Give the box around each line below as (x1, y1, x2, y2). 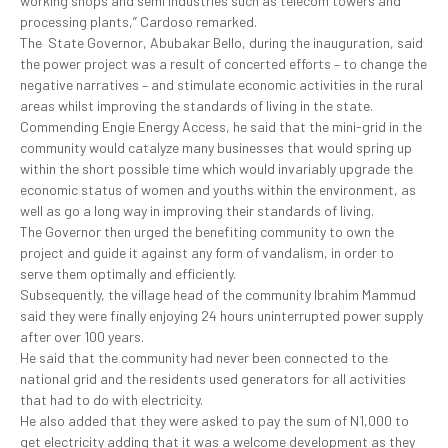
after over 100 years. (20, 328, 144, 346)
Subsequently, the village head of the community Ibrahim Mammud (20, 286, 416, 304)
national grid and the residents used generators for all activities (20, 370, 406, 388)
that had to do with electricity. (20, 391, 203, 409)
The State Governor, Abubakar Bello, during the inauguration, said (20, 34, 423, 52)
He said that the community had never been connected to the (20, 349, 388, 367)
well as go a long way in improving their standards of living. (20, 202, 374, 220)
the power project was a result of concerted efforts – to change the (20, 55, 427, 73)
